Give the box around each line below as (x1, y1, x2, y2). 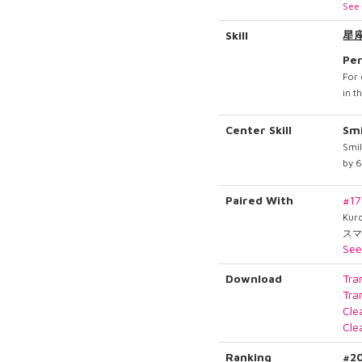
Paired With (225, 193, 294, 208)
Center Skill (225, 123, 293, 137)
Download (225, 271, 283, 286)
